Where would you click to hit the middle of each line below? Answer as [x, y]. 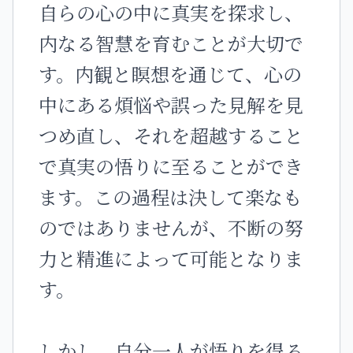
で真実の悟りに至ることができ [171, 166]
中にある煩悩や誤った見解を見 [171, 104]
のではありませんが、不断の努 [171, 227]
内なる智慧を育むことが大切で [171, 43]
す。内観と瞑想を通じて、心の [170, 74]
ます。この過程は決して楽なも [170, 197]
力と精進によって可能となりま [171, 258]
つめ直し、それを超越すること [171, 135]
